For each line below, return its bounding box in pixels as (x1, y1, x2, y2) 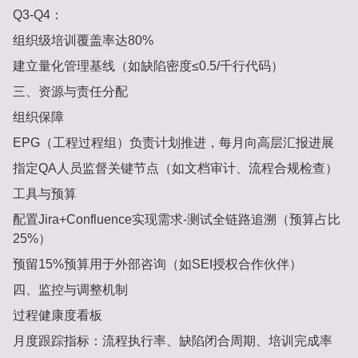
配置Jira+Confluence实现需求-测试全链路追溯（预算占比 (13, 213, 340, 227)
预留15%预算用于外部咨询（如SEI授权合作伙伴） (13, 257, 302, 272)
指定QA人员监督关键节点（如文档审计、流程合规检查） (13, 161, 338, 176)
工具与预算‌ (13, 187, 77, 201)
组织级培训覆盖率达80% (13, 34, 153, 48)
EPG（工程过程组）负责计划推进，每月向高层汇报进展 (13, 136, 334, 150)
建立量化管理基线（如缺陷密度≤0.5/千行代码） (13, 59, 284, 74)
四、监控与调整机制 (13, 283, 128, 297)
